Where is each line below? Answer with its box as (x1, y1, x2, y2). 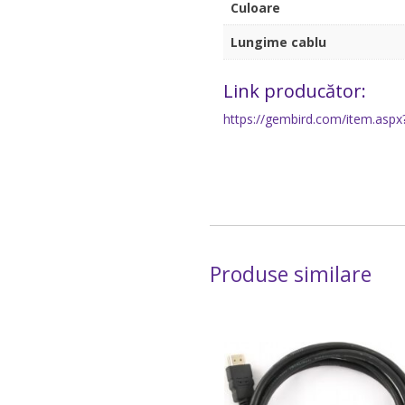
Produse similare (209, 259, 372, 288)
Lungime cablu (230, 33, 326, 52)
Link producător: (222, 78, 366, 103)
